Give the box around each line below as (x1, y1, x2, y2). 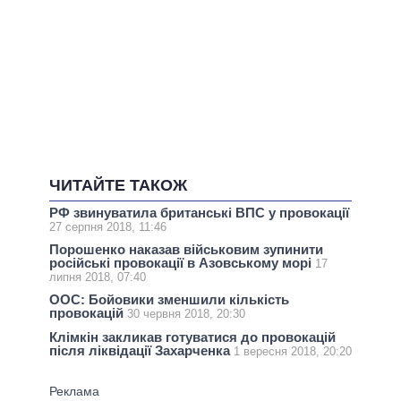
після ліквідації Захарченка (49, 342, 234, 358)
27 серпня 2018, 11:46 (49, 219, 166, 234)
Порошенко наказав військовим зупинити (49, 242, 323, 258)
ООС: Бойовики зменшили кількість (49, 292, 289, 308)
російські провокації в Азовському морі (49, 255, 315, 271)
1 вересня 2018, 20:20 (234, 344, 352, 358)
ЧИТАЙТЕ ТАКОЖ (49, 176, 187, 195)
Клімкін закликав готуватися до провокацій (49, 328, 336, 345)
